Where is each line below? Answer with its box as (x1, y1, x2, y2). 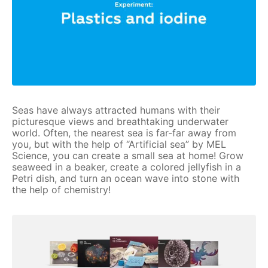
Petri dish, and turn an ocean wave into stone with (12, 172, 239, 184)
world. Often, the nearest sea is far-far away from (12, 126, 236, 139)
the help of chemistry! (12, 183, 111, 196)
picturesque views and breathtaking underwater (12, 115, 229, 127)
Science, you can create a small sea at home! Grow (12, 149, 243, 162)
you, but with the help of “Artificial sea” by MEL (12, 138, 226, 150)
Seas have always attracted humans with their (12, 103, 220, 116)
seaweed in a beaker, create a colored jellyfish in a (12, 160, 241, 173)
